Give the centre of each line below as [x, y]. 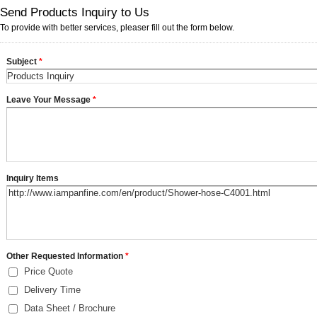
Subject [23, 62]
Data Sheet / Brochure [70, 308]
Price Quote [48, 271]
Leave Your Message [50, 100]
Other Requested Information [66, 256]
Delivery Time [52, 289]
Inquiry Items [33, 178]
